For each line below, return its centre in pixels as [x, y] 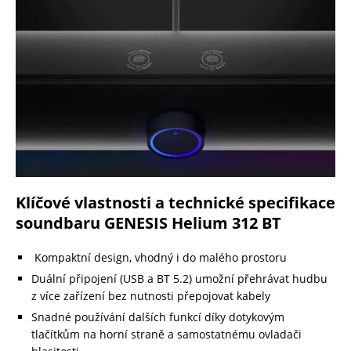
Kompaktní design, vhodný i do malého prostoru [161, 258]
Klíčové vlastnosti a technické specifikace [175, 203]
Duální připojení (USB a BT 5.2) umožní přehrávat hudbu [179, 279]
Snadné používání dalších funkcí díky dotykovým [158, 317]
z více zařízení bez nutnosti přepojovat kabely [151, 296]
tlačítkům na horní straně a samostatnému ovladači [166, 335]
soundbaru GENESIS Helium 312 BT [148, 223]
